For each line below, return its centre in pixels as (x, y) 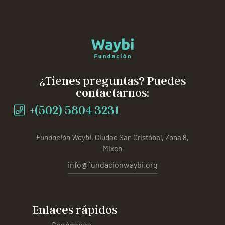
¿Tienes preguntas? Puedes (112, 81)
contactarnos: (112, 93)
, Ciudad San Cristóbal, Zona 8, (140, 137)
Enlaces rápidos (75, 210)
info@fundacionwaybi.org (113, 165)
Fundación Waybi (64, 137)
